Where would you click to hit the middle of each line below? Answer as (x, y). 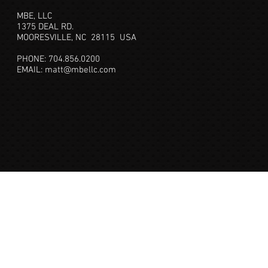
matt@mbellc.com (80, 70)
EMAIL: (31, 70)
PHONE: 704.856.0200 (66, 59)
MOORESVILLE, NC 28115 (68, 38)
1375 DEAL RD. (49, 27)
